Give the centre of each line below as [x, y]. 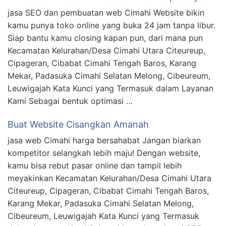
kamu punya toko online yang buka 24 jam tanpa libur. [111, 25]
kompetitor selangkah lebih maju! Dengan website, [104, 153]
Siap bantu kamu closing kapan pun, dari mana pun [105, 38]
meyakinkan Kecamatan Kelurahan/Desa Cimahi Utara [109, 178]
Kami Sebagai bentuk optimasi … [70, 101]
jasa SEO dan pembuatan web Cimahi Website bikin [106, 13]
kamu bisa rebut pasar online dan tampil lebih [95, 166]
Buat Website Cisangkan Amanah [78, 125]
